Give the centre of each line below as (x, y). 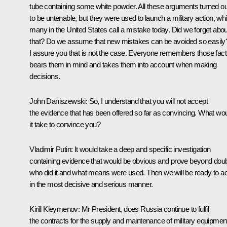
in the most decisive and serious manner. (91, 184)
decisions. (45, 76)
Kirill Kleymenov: (55, 209)
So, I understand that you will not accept (148, 101)
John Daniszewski (58, 101)
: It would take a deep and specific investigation (141, 149)
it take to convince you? (65, 124)
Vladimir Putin (50, 149)
